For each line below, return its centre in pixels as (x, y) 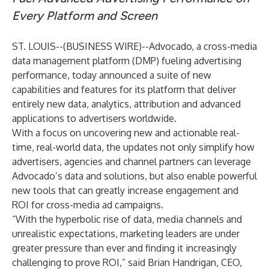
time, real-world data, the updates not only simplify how (133, 147)
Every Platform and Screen (85, 16)
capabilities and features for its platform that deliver (124, 89)
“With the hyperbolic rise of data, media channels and (127, 219)
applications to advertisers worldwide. (94, 118)
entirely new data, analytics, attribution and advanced (126, 104)
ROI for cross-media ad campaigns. (88, 205)
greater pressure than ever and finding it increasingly (124, 248)
